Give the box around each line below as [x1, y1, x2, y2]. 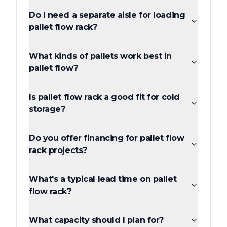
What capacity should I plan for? [29, 215, 164, 225]
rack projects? [29, 145, 87, 156]
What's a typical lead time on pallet [29, 174, 177, 184]
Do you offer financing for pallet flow [29, 133, 184, 143]
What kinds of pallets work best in [29, 51, 172, 61]
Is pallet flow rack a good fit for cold [29, 92, 180, 102]
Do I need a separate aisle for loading [29, 10, 185, 20]
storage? [29, 104, 65, 115]
